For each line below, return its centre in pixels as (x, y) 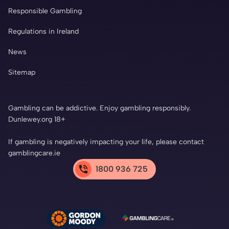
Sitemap (22, 73)
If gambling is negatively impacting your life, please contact (106, 142)
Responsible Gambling (45, 11)
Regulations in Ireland (43, 32)
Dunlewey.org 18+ (37, 120)
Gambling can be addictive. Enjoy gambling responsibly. (99, 108)
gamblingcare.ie (34, 153)
